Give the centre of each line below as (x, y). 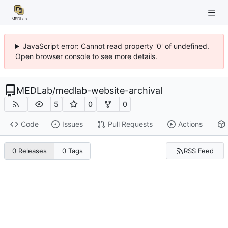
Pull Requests (130, 124)
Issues (72, 124)
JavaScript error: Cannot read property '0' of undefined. (116, 46)
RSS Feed (199, 150)
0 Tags (72, 151)
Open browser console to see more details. (86, 56)
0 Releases (29, 151)
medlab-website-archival (109, 90)
